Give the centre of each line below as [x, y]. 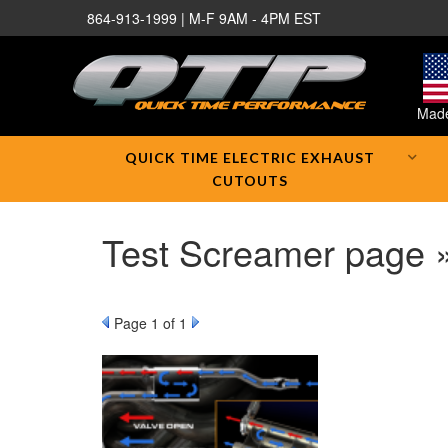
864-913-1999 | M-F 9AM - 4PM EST [204, 18]
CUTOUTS [249, 180]
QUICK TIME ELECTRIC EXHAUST [249, 157]
